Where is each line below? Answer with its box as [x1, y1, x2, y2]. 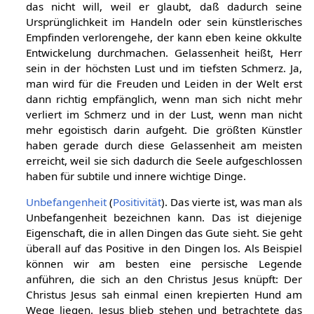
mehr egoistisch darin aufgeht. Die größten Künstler [25, 122, 303, 137]
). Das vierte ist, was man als [161, 194, 303, 209]
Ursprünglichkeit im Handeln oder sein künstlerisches [25, 14, 303, 29]
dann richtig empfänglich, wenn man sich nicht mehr [25, 91, 303, 106]
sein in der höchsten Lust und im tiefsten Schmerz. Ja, [25, 60, 303, 75]
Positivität [112, 194, 161, 209]
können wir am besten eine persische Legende [25, 256, 303, 271]
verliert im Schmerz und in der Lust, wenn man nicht [25, 107, 303, 121]
